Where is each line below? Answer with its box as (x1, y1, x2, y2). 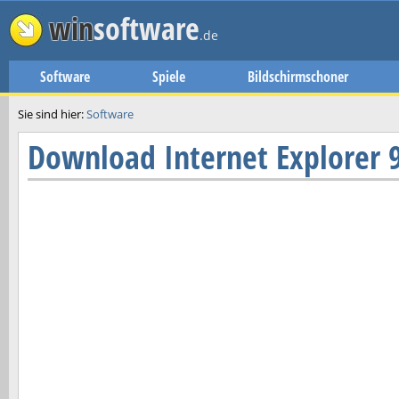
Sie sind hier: (18, 106, 86, 122)
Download (28, 135, 156, 179)
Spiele (152, 67, 185, 86)
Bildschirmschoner (248, 67, 348, 86)
